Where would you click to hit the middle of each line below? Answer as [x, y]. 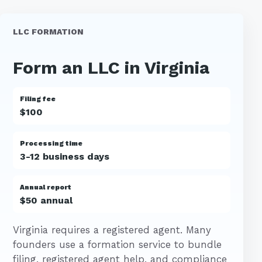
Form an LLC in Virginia [111, 68]
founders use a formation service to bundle [117, 244]
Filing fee [37, 99]
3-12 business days [64, 156]
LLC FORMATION [48, 32]
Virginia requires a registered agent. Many [112, 230]
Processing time [51, 143]
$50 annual [46, 200]
